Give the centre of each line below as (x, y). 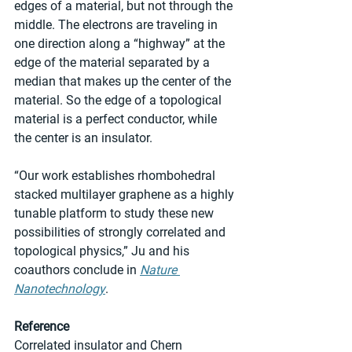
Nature (160, 270)
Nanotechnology (60, 289)
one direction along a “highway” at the (121, 44)
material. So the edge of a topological (119, 101)
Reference (42, 327)
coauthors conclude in (77, 270)
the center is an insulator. (83, 138)
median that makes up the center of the (124, 82)
